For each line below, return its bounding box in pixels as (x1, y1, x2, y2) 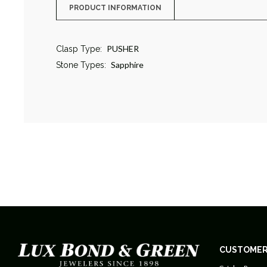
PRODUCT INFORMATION (69, 4, 162, 13)
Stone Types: (55, 60, 106, 70)
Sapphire (110, 60, 144, 70)
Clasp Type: (55, 44, 102, 54)
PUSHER (106, 44, 139, 54)
